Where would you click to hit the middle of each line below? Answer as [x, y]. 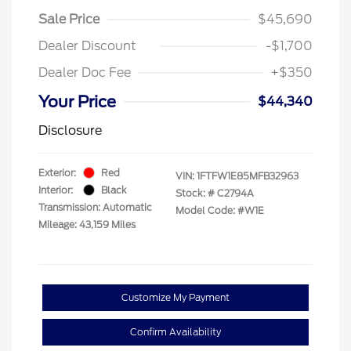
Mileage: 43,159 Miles [87, 224]
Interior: [56, 190]
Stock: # [195, 193]
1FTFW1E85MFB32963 [248, 175]
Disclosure [70, 130]
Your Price [77, 101]
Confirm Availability [175, 331]
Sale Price [69, 19]
